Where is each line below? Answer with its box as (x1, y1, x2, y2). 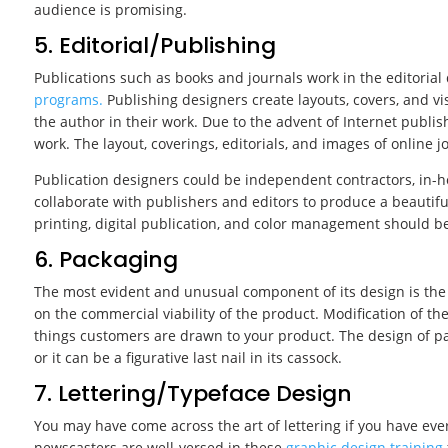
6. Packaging (33, 244, 178, 276)
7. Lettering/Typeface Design (33, 378, 352, 410)
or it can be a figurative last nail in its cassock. (33, 348, 342, 368)
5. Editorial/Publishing (33, 30, 276, 62)
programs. (33, 90, 107, 110)
